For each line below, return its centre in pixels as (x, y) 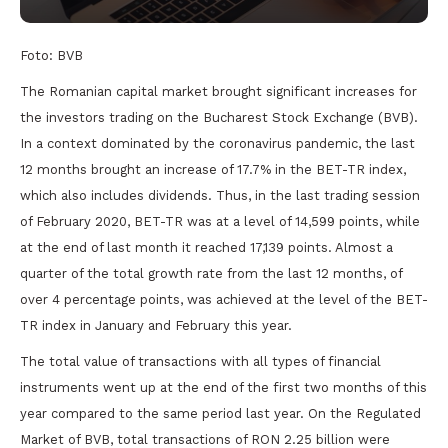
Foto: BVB (51, 55)
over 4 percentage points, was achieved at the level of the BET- (224, 299)
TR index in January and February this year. (156, 325)
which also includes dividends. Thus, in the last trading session (220, 195)
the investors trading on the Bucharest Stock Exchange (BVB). (219, 117)
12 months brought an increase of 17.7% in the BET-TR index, (213, 169)
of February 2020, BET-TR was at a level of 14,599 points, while (220, 221)
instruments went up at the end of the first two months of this (223, 387)
